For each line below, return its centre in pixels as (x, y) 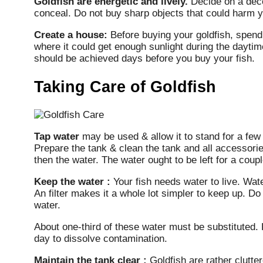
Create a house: (71, 35)
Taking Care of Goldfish (125, 87)
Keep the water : (72, 182)
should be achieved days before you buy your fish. (144, 59)
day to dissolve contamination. (101, 239)
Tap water (57, 137)
